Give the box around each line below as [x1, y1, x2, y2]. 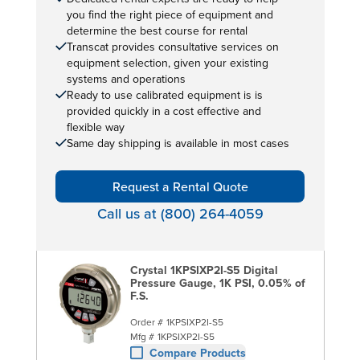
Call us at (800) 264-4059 [96, 202, 264, 223]
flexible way [66, 118, 125, 135]
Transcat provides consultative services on [66, 38, 279, 55]
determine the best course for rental [66, 22, 247, 39]
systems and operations [66, 70, 186, 87]
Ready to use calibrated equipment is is [66, 86, 263, 103]
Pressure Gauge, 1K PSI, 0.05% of [129, 274, 305, 291]
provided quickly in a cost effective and [66, 102, 261, 119]
